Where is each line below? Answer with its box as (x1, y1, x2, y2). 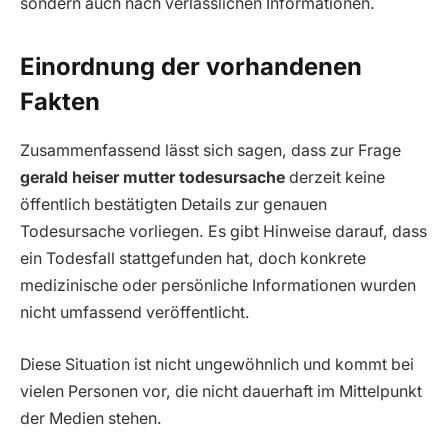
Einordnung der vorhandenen (20, 52, 362, 82)
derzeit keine (285, 168, 385, 188)
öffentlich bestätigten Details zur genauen (20, 195, 327, 215)
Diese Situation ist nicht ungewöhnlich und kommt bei (20, 354, 414, 374)
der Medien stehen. (20, 408, 162, 428)
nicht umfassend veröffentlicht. (20, 303, 250, 323)
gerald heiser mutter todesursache (20, 168, 285, 188)
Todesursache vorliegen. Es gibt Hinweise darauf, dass (20, 222, 427, 242)
